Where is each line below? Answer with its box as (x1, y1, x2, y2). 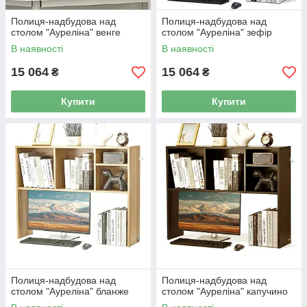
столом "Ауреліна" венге (11, 27, 121, 38)
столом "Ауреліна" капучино (162, 286, 288, 297)
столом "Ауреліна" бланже (11, 286, 129, 297)
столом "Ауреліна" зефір (162, 27, 272, 38)
